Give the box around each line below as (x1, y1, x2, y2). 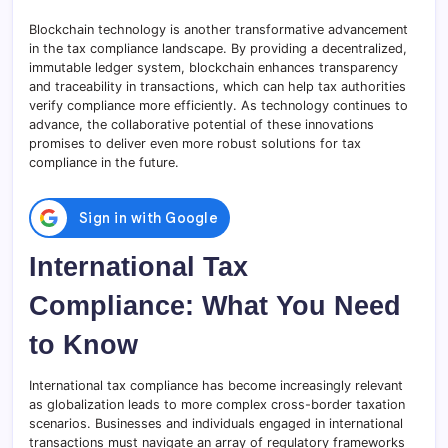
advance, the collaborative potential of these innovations (29, 116, 374, 132)
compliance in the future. (29, 154, 179, 170)
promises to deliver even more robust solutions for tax (29, 135, 361, 151)
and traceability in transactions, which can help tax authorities (29, 78, 406, 94)
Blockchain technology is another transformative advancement (29, 21, 408, 37)
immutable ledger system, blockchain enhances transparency (29, 59, 398, 75)
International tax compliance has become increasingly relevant (29, 377, 403, 393)
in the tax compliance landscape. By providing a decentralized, (29, 40, 407, 56)
